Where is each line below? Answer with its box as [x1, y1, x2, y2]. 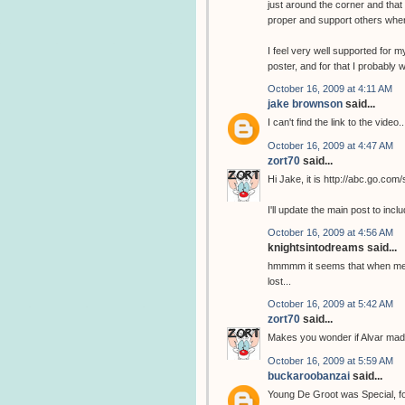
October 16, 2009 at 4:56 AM [268, 227, 393, 239]
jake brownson [268, 98, 343, 111]
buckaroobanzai [268, 369, 350, 382]
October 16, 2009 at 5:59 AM [268, 354, 393, 366]
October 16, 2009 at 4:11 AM [268, 83, 392, 95]
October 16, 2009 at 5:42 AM [268, 298, 393, 310]
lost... [268, 276, 291, 287]
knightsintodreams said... [268, 241, 397, 255]
